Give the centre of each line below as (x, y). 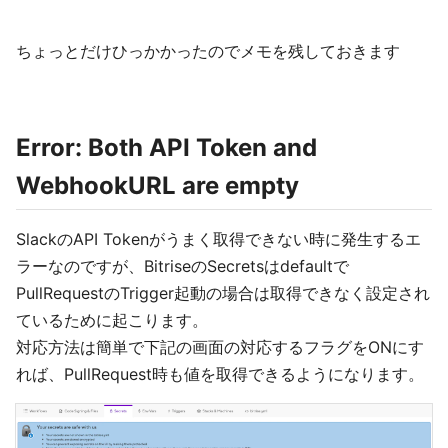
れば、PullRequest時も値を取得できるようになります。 (220, 374)
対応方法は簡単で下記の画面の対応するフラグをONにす (220, 347)
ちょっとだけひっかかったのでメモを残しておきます (208, 51)
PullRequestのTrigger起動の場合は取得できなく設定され (223, 293)
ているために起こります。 (112, 320)
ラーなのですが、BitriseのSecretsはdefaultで (182, 266)
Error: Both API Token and (166, 147)
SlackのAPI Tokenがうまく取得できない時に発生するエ (218, 239)
